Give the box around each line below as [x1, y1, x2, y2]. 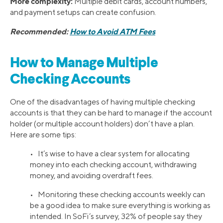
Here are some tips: [10, 129, 76, 139]
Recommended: [10, 26, 70, 37]
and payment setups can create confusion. [10, 7, 156, 17]
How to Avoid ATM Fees [70, 26, 155, 37]
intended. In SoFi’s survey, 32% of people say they [30, 211, 202, 221]
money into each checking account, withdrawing [30, 159, 197, 169]
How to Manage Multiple [10, 56, 158, 71]
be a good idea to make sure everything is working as [30, 200, 211, 210]
